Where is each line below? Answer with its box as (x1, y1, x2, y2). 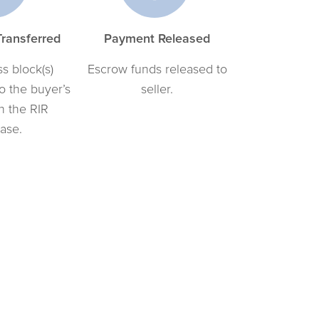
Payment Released (104, 30, 210, 46)
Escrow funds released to (87, 61, 227, 76)
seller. (141, 80, 173, 96)
